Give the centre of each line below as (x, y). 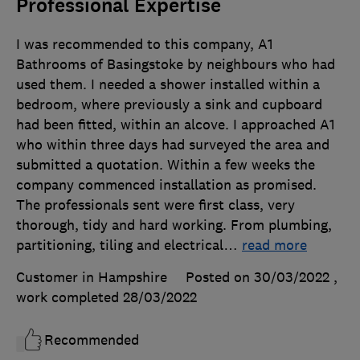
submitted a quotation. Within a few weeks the (166, 165)
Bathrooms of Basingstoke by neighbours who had (176, 65)
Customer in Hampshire (92, 278)
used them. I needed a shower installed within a (168, 85)
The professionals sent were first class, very (155, 205)
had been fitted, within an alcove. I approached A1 (176, 125)
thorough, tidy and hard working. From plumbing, (174, 225)
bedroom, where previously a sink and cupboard (169, 105)
